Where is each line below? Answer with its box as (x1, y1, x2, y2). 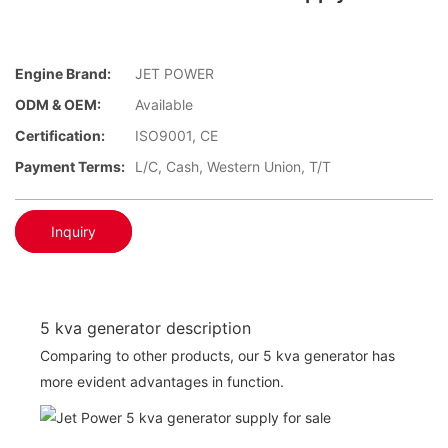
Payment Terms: (15, 158, 125, 176)
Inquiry (51, 222, 96, 240)
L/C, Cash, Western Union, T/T (135, 158, 331, 176)
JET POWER (135, 65, 214, 83)
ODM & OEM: (15, 96, 101, 114)
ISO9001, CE (135, 127, 218, 145)
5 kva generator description (40, 317, 251, 338)
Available (135, 96, 193, 114)
